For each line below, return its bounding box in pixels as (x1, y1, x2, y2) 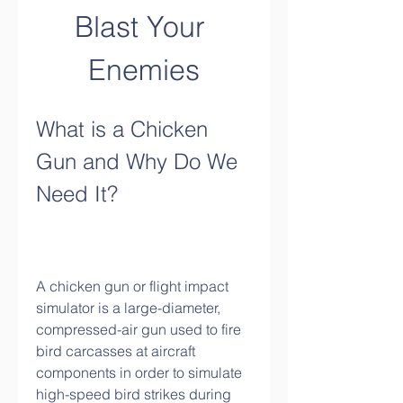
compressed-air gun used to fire (36, 320, 241, 338)
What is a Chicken (36, 116, 208, 142)
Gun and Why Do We (36, 148, 237, 175)
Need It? (36, 181, 118, 207)
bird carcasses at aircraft (36, 342, 195, 360)
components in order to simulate (36, 363, 242, 381)
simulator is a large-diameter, (36, 299, 220, 317)
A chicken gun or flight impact (36, 277, 228, 295)
